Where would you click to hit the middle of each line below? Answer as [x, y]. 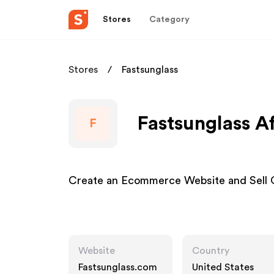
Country [211, 251]
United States [223, 267]
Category [169, 19]
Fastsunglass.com [118, 267]
